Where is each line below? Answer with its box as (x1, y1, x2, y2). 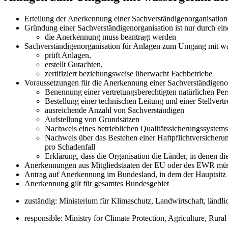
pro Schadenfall (45, 142, 95, 151)
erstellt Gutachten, (45, 60, 103, 69)
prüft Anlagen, (45, 50, 91, 60)
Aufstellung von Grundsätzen (45, 115, 139, 124)
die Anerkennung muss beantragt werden (45, 32, 176, 41)
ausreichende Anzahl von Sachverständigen (45, 105, 184, 115)
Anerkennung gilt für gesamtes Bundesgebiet (24, 179, 169, 188)
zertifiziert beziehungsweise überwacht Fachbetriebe (45, 69, 212, 78)
